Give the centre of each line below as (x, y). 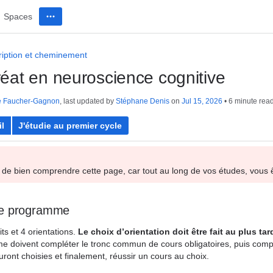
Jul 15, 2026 (202, 101)
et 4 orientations (42, 232)
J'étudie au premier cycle (70, 126)
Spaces (18, 16)
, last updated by (88, 101)
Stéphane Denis (143, 101)
